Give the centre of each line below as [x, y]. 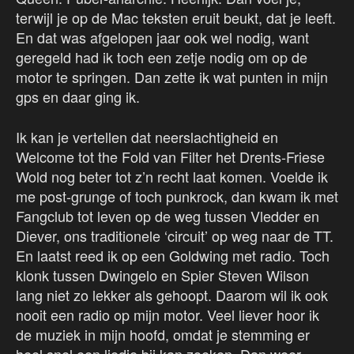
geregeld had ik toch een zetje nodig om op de [162, 57]
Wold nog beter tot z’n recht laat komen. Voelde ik [172, 177]
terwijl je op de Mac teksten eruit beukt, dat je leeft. [176, 18]
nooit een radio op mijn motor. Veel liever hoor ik [168, 315]
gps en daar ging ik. [78, 97]
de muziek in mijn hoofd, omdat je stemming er [163, 335]
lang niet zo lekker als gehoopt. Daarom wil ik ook [172, 295]
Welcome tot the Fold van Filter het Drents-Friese [170, 157]
